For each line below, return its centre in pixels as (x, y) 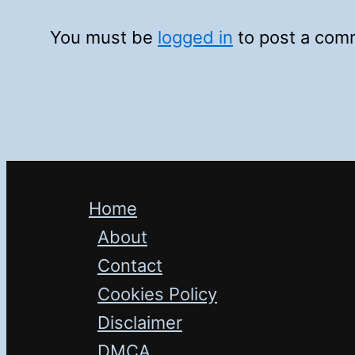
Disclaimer (140, 323)
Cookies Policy (157, 294)
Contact (130, 265)
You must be (104, 37)
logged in (195, 37)
